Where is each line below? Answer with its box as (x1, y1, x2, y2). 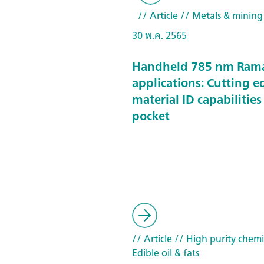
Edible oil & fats (132, 245, 199, 261)
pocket (132, 105, 170, 126)
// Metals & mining (178, 7, 263, 24)
